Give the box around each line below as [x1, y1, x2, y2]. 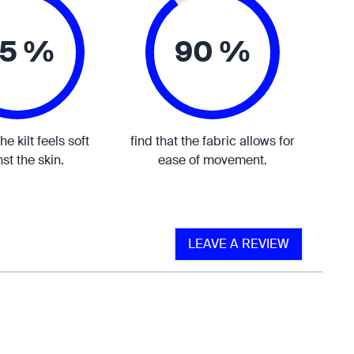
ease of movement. [157, 152, 267, 168]
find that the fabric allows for [130, 133, 295, 149]
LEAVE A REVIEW [188, 235, 289, 252]
